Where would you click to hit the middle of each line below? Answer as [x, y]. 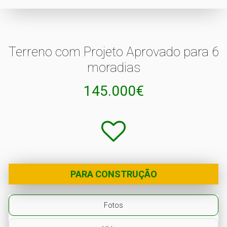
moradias [113, 67]
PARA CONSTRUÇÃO [113, 174]
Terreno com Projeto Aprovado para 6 [113, 51]
